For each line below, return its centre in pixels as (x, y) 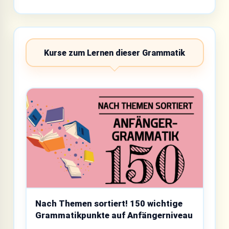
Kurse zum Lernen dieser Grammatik (114, 53)
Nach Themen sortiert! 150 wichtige (109, 203)
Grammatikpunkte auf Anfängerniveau (114, 215)
